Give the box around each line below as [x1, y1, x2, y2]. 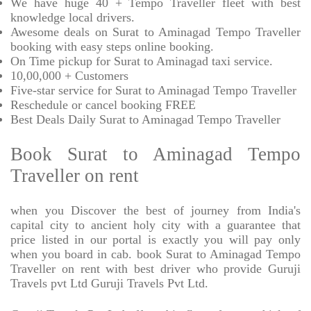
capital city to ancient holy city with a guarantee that [10, 218, 301, 233]
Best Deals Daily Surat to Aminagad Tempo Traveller [10, 112, 280, 127]
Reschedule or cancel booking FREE [10, 98, 196, 112]
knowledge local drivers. [10, 10, 135, 25]
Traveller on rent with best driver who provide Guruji [10, 262, 301, 276]
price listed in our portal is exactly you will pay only [10, 233, 301, 247]
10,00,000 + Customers [10, 69, 128, 83]
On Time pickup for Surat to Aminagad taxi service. [10, 54, 273, 69]
